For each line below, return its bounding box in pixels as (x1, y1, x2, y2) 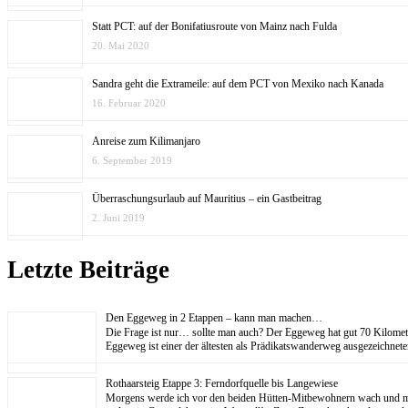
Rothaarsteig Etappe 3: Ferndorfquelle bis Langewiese (106, 376, 338, 390)
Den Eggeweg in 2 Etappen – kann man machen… (106, 311, 322, 324)
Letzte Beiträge (7, 256, 169, 284)
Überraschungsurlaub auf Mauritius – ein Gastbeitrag (92, 191, 321, 205)
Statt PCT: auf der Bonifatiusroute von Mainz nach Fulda (92, 19, 337, 33)
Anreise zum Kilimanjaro (92, 134, 200, 148)
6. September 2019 (92, 154, 172, 166)
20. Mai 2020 (92, 39, 149, 51)
